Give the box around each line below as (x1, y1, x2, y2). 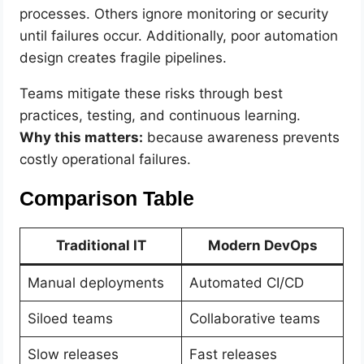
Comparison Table (19, 188, 195, 210)
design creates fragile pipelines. (19, 49, 227, 66)
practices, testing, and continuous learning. (19, 106, 301, 123)
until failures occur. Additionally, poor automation (19, 27, 339, 44)
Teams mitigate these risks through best (19, 84, 284, 102)
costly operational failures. (19, 150, 192, 167)
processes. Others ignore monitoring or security (19, 5, 329, 22)
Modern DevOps (207, 236, 318, 253)
